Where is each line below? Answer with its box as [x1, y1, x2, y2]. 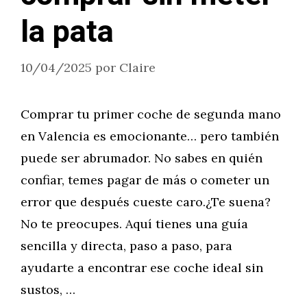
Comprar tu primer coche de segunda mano [21, 106, 281, 122]
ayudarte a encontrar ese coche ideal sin [21, 260, 263, 275]
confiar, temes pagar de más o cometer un [21, 172, 269, 188]
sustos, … [21, 282, 75, 297]
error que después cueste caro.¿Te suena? [21, 194, 271, 210]
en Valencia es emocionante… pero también [21, 128, 279, 144]
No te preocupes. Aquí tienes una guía [21, 216, 248, 232]
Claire [119, 60, 156, 75]
